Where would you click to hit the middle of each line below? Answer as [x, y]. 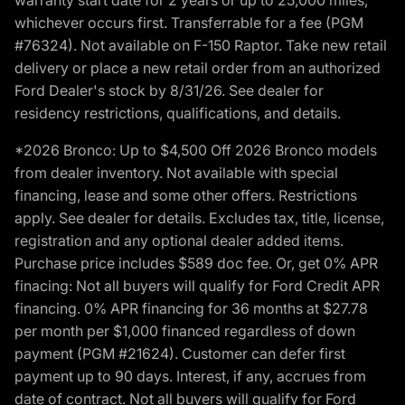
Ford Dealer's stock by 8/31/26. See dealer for [169, 90]
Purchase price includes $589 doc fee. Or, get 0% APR [196, 263]
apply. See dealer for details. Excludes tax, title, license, [199, 217]
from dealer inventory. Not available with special [176, 172]
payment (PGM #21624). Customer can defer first [180, 353]
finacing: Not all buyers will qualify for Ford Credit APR [197, 285]
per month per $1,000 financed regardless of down [185, 330]
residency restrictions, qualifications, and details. [178, 113]
